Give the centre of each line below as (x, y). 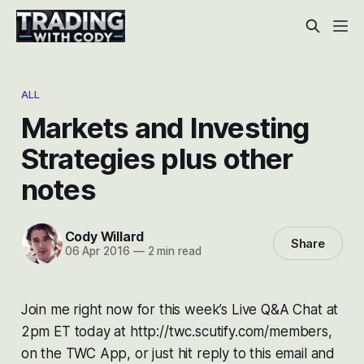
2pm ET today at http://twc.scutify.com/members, (176, 331)
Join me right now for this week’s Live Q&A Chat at (180, 309)
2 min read (173, 251)
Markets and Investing (165, 127)
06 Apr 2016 (97, 251)
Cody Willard (104, 237)
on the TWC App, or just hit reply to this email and (178, 353)
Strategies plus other (157, 158)
